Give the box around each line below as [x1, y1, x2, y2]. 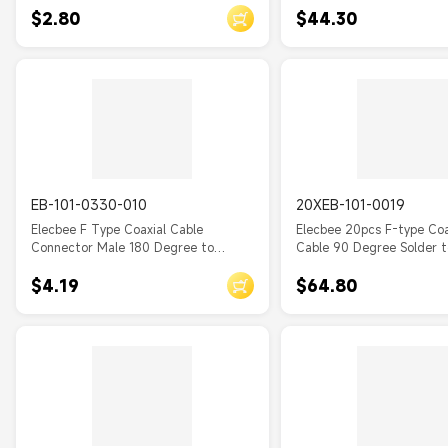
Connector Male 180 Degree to [31, 239, 214, 255]
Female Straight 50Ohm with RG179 [31, 257, 244, 273]
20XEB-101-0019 [295, 195, 405, 214]
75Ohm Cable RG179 [295, 257, 416, 273]
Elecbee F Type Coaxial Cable [31, 221, 203, 237]
